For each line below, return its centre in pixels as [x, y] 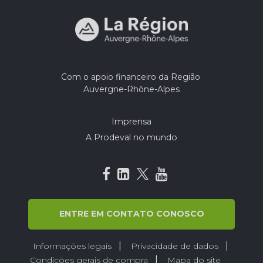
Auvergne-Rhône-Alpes [131, 90]
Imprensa [131, 122]
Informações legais [72, 246]
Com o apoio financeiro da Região [131, 77]
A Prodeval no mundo [131, 138]
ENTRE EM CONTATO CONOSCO [131, 214]
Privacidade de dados [174, 246]
